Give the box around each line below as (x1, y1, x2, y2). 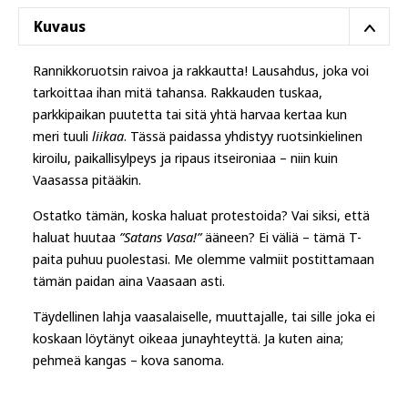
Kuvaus (34, 16, 86, 36)
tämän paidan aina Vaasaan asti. (33, 271, 225, 290)
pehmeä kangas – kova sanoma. (33, 351, 224, 369)
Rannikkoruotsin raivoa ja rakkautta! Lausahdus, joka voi (33, 61, 369, 79)
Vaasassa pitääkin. (33, 170, 141, 189)
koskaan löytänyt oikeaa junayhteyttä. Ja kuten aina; (33, 329, 343, 347)
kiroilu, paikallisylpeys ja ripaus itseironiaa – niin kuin (33, 148, 338, 167)
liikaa (92, 127, 124, 145)
